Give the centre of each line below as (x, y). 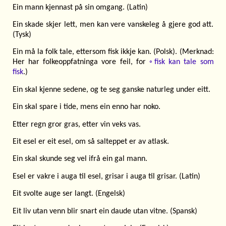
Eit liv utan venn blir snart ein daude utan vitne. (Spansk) (105, 211)
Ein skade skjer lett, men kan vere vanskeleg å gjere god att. (113, 25)
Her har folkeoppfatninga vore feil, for (81, 62)
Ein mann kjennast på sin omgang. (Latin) (80, 7)
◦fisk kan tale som (182, 62)
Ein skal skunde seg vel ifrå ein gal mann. (80, 159)
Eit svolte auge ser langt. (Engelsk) (69, 194)
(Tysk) (22, 35)
